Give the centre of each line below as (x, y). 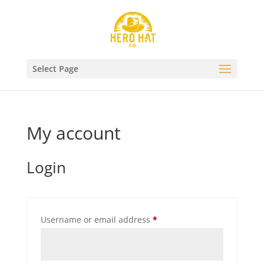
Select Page (55, 69)
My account (73, 133)
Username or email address (96, 220)
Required (175, 219)
